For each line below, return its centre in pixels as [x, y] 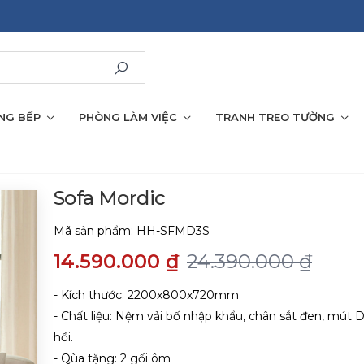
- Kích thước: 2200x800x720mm [146, 295]
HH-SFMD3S [173, 231]
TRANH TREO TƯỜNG [275, 117]
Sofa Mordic [110, 198]
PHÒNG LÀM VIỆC [128, 117]
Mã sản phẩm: [95, 231]
